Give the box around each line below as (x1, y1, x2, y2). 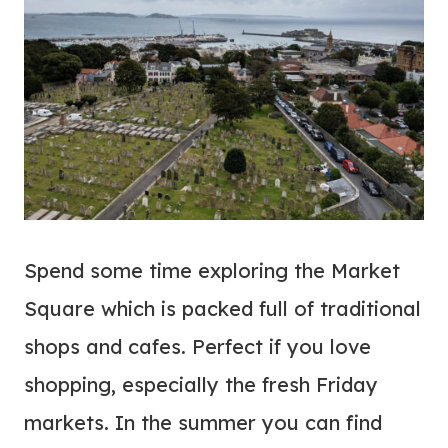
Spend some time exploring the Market (24, 258, 400, 284)
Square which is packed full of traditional (24, 296, 421, 322)
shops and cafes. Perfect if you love (24, 334, 371, 360)
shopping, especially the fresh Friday (24, 372, 378, 398)
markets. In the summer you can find (24, 410, 382, 436)
